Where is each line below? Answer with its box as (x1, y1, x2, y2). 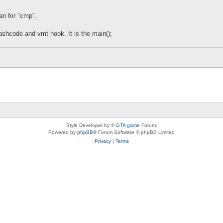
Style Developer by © (66, 122, 116, 128)
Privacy (94, 138, 111, 144)
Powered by (48, 129, 77, 135)
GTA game (115, 122, 140, 128)
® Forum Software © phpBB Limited (93, 129, 175, 135)
